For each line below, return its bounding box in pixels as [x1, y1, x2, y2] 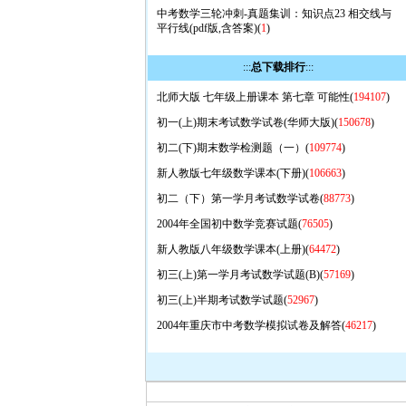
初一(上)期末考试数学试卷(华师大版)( [156, 116, 338, 129]
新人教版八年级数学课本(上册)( [156, 243, 309, 256]
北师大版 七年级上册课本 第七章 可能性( [156, 91, 353, 103]
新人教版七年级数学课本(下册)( [156, 167, 309, 179]
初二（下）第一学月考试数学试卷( [156, 192, 324, 205]
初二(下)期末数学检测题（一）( [156, 141, 309, 154]
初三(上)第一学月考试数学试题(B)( [156, 268, 324, 281]
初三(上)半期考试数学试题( [156, 294, 287, 306]
